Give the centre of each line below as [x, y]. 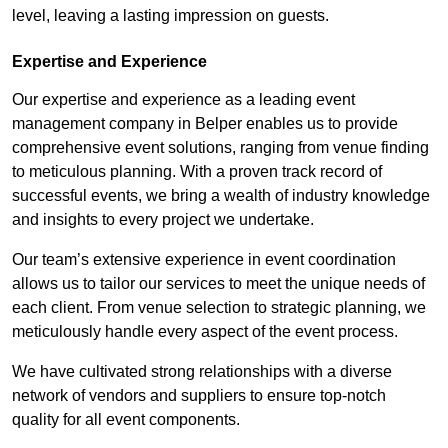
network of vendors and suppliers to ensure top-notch [199, 395]
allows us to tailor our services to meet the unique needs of [218, 283]
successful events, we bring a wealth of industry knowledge [221, 195]
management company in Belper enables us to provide [205, 123]
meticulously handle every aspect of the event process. [205, 331]
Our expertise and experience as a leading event [183, 99]
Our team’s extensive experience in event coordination [204, 259]
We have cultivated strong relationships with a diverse [202, 371]
